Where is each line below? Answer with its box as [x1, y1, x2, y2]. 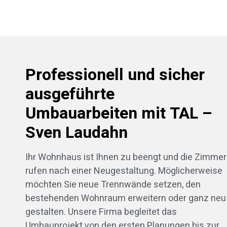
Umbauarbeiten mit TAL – [25, 101, 212, 126]
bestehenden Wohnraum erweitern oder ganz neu [25, 192, 226, 206]
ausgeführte [25, 82, 115, 106]
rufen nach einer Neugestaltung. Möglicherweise [25, 164, 222, 178]
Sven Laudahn [25, 121, 128, 145]
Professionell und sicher [25, 63, 205, 87]
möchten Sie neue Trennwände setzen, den [25, 178, 201, 192]
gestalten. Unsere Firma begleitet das [25, 205, 177, 219]
